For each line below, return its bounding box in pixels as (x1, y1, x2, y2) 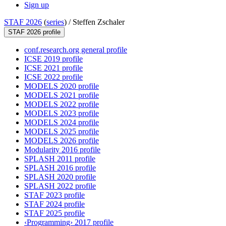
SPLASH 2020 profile (24, 173, 96, 182)
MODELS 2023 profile (24, 109, 99, 118)
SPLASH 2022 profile (24, 182, 96, 191)
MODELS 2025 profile (24, 127, 99, 136)
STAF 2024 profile (24, 200, 85, 209)
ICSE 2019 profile (24, 54, 83, 64)
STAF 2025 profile (24, 209, 85, 218)
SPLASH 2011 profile (24, 154, 95, 163)
